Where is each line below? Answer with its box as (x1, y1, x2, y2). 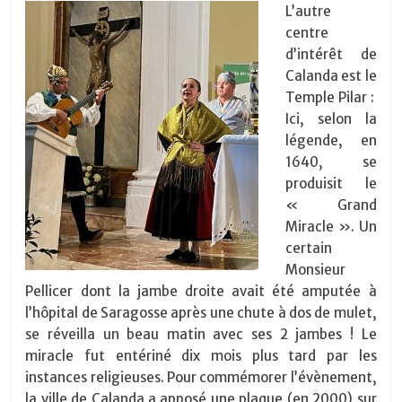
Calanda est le (285, 67, 377, 85)
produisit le (285, 175, 377, 193)
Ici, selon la (285, 110, 377, 128)
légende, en (285, 132, 377, 150)
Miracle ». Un (285, 218, 377, 236)
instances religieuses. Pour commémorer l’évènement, (25, 369, 377, 387)
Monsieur (285, 261, 346, 279)
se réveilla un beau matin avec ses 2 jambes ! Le (25, 326, 377, 344)
